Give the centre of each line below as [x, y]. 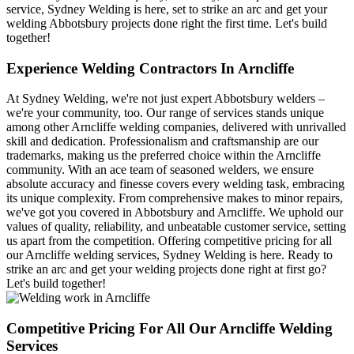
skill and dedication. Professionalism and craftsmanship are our [162, 141]
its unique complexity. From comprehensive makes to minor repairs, [175, 198]
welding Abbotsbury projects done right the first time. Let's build [167, 23]
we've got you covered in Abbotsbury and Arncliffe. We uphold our [175, 213]
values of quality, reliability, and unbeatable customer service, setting [176, 227]
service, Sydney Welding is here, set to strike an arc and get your [167, 9]
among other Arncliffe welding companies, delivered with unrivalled [176, 127]
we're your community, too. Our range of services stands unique [165, 113]
